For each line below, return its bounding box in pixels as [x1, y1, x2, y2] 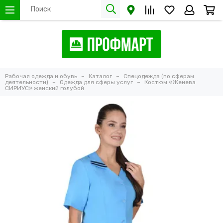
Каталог [89, 73, 112, 80]
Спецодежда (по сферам [123, 73, 194, 80]
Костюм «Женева [144, 79, 196, 86]
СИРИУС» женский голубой [5, 85, 84, 92]
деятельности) [5, 79, 48, 86]
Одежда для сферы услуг [60, 79, 133, 86]
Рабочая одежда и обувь [5, 73, 77, 80]
